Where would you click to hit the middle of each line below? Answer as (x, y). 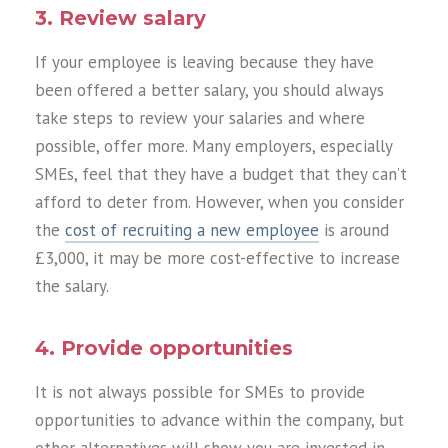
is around (354, 230)
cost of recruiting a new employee (192, 230)
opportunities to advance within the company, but (219, 420)
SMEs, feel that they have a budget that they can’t (221, 174)
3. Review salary (120, 18)
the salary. (72, 286)
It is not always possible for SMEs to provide (200, 392)
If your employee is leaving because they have (204, 62)
